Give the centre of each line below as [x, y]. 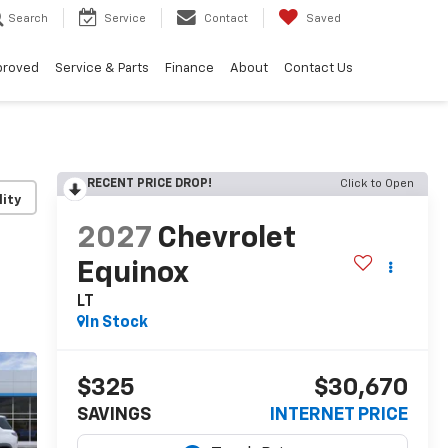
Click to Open [377, 184]
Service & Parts [102, 68]
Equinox [132, 274]
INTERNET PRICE [339, 415]
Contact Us [318, 68]
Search [28, 19]
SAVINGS [113, 415]
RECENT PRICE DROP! [149, 184]
